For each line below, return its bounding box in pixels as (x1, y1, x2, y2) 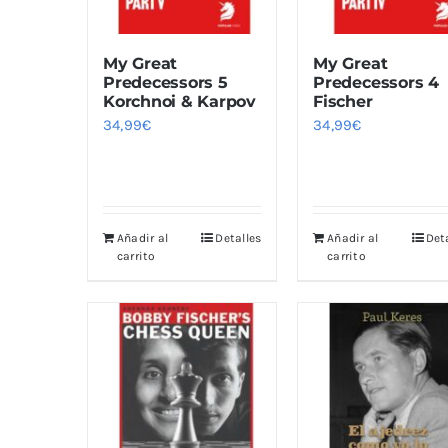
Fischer (313, 91, 373, 111)
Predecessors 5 (103, 72, 228, 92)
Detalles (215, 230, 262, 245)
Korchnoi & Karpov (103, 91, 256, 111)
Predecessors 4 (313, 72, 439, 92)
